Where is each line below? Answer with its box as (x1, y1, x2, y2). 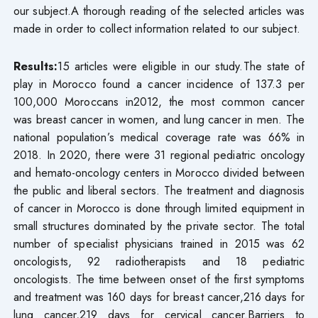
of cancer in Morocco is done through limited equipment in (13, 199, 305, 216)
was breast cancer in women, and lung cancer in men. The (13, 110, 305, 128)
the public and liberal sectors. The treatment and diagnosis (13, 181, 305, 199)
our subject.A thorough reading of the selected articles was (13, 1, 305, 19)
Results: (13, 57, 58, 75)
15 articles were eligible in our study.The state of (57, 57, 305, 75)
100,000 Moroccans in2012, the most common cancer (13, 92, 305, 110)
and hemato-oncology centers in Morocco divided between (13, 163, 305, 181)
